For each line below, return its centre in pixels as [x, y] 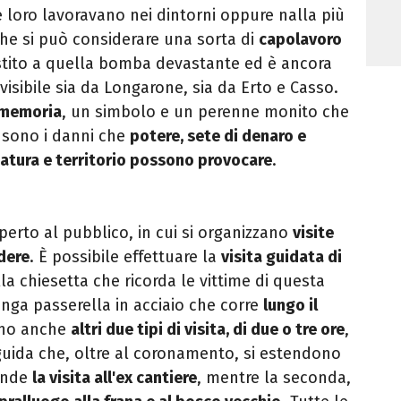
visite [313, 233]
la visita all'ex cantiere [115, 378]
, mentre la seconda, [274, 378]
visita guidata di [282, 257]
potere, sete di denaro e [218, 137]
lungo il [290, 306]
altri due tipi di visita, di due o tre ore [208, 330]
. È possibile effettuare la [125, 257]
